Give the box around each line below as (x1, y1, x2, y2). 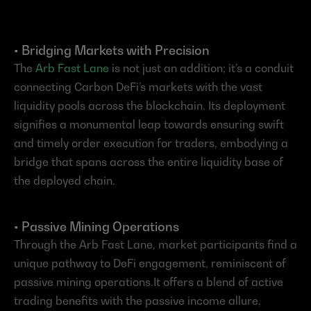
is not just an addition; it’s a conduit (109, 61, 294, 76)
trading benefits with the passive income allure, (14, 294, 261, 308)
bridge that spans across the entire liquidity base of (14, 155, 283, 169)
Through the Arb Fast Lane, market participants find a (14, 237, 297, 252)
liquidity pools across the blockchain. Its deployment (14, 99, 285, 113)
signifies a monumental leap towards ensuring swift (14, 117, 284, 132)
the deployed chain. (14, 174, 115, 188)
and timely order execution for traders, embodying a (14, 136, 288, 151)
